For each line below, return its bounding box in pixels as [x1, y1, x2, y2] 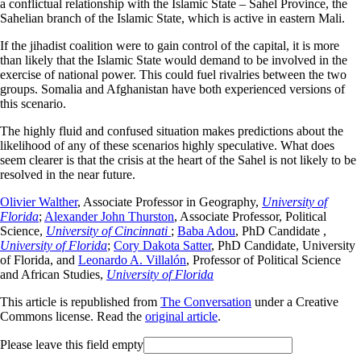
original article [145, 309, 218, 323]
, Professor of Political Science [186, 252, 341, 267]
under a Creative [251, 294, 338, 309]
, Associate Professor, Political [174, 209, 326, 223]
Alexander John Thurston [44, 209, 174, 223]
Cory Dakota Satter [114, 238, 211, 252]
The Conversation [160, 294, 251, 309]
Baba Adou [177, 223, 235, 238]
